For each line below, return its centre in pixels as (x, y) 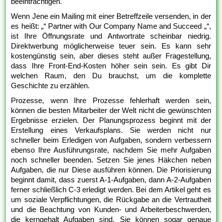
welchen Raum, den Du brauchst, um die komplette (111, 76)
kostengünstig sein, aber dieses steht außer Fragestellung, (111, 56)
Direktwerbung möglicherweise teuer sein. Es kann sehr (111, 46)
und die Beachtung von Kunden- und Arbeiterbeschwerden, (111, 210)
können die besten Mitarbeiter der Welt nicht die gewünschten (111, 111)
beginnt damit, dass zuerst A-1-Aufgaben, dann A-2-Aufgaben (111, 180)
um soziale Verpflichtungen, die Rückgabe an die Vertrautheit (111, 200)
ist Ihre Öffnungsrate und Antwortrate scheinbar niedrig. (111, 36)
